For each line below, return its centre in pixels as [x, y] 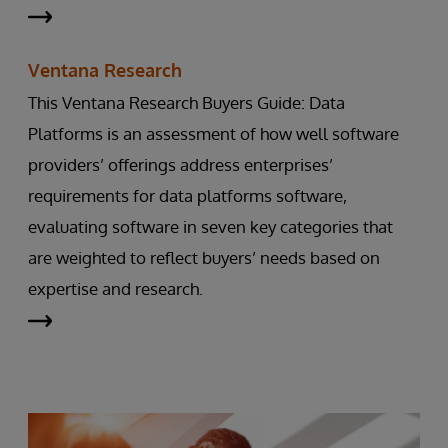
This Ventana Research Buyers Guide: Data [186, 103]
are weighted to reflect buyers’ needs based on [204, 258]
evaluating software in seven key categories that [210, 227]
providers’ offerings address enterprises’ [180, 165]
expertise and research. [115, 289]
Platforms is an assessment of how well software [213, 134]
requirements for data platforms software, [187, 196]
